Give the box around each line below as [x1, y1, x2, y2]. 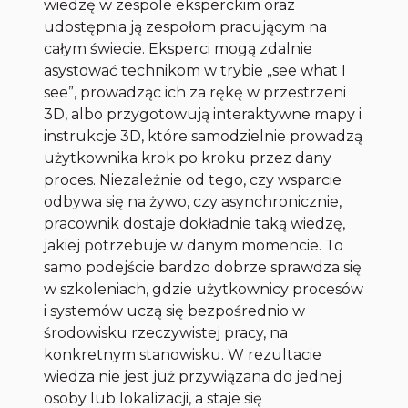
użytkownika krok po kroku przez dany [44, 149, 332, 168]
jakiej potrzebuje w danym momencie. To [44, 237, 344, 255]
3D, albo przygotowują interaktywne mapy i [44, 106, 362, 124]
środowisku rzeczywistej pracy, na [44, 324, 289, 342]
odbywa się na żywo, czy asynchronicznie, [44, 193, 342, 211]
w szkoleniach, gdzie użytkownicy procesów [44, 280, 364, 299]
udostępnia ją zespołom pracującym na [44, 18, 328, 36]
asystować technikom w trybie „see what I [44, 62, 347, 80]
